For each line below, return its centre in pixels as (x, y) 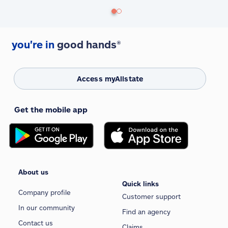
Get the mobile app (51, 109)
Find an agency (146, 211)
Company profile (45, 193)
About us (33, 172)
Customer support (151, 196)
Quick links (140, 183)
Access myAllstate (110, 78)
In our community (47, 208)
